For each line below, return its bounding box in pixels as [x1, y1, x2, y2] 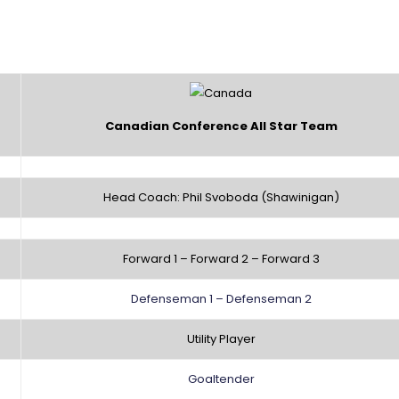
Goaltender [187, 370, 255, 388]
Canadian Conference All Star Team [104, 118, 338, 135]
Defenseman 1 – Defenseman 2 [130, 290, 312, 308]
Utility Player [186, 330, 256, 348]
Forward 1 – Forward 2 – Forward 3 [122, 250, 320, 268]
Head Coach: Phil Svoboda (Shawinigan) [102, 189, 339, 207]
